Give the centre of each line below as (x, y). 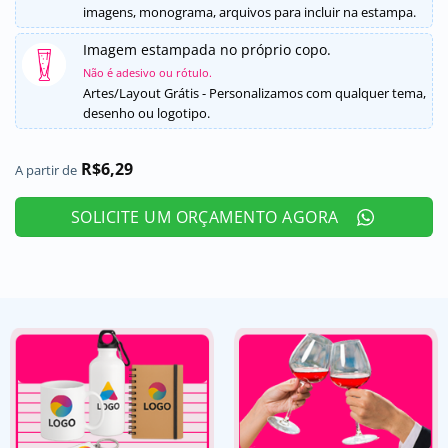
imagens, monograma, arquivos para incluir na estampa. (249, 11)
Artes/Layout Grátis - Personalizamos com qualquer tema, (254, 92)
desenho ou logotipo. (146, 112)
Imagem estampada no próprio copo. (207, 49)
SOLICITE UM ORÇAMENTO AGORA (204, 217)
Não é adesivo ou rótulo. (147, 72)
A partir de (46, 169)
